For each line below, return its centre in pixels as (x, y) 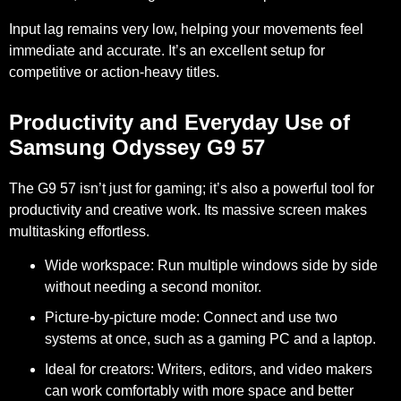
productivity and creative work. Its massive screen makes (188, 209)
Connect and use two (269, 318)
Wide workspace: (99, 266)
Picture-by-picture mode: (122, 318)
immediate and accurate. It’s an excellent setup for (167, 50)
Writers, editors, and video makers (263, 370)
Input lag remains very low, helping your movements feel (186, 29)
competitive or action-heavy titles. (114, 72)
